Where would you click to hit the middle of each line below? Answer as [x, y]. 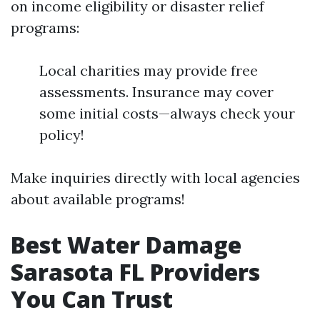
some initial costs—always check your [167, 113]
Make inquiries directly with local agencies [155, 177]
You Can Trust [92, 299]
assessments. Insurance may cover [156, 91]
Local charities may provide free [149, 70]
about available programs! [98, 199]
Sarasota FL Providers [135, 271]
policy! [62, 134]
